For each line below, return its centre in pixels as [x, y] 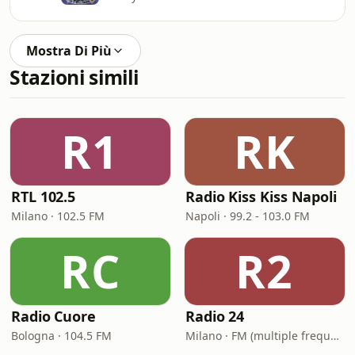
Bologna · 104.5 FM [61, 336]
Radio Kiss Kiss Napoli [261, 197]
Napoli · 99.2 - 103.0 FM [248, 216]
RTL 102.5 [44, 197]
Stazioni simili [74, 77]
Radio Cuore [54, 316]
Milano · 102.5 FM [58, 216]
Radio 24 [215, 316]
